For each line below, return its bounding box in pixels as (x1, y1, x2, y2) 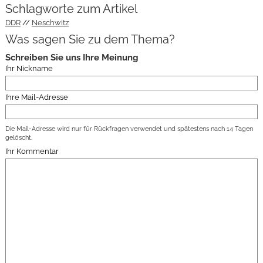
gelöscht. (5, 134, 32, 142)
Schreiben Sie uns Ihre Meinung (5, 52, 139, 63)
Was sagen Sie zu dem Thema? (5, 32, 175, 46)
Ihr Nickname (5, 64, 53, 73)
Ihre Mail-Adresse (5, 93, 68, 102)
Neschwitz (31, 18, 69, 27)
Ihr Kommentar (5, 147, 59, 156)
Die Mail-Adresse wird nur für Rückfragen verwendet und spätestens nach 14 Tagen (5, 125, 253, 133)
